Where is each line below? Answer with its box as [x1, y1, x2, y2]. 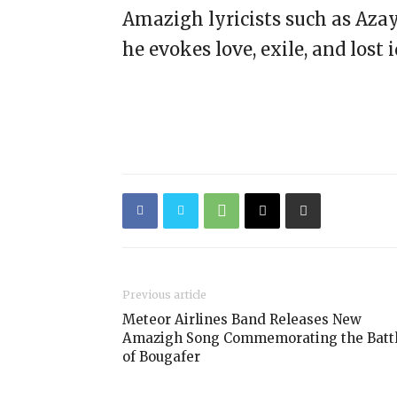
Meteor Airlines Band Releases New [122, 311, 362, 328]
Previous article [122, 288, 206, 301]
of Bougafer [122, 348, 200, 365]
